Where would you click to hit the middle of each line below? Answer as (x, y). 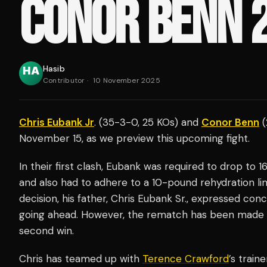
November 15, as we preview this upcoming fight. (137, 138)
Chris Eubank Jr (57, 122)
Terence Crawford (186, 259)
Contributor (64, 80)
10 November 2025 (127, 80)
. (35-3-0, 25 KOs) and (148, 122)
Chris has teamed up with (81, 259)
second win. (46, 231)
